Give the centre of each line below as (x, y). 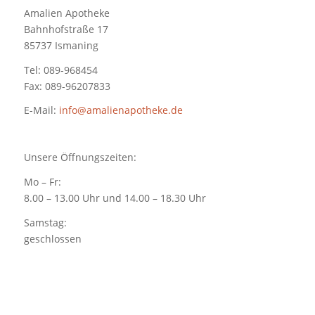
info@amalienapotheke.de (121, 110)
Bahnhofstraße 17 (66, 29)
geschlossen (52, 239)
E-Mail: (41, 110)
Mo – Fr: (42, 182)
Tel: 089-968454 (60, 70)
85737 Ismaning (61, 45)
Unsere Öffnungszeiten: (80, 157)
